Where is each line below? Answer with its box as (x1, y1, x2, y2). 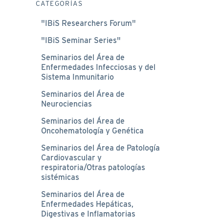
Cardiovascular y (41, 153, 102, 162)
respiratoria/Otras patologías (41, 162, 145, 172)
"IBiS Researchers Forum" (41, 18, 136, 28)
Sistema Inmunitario (41, 72, 114, 82)
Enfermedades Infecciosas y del (41, 62, 155, 72)
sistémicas (41, 172, 79, 182)
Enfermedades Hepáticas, (41, 199, 133, 209)
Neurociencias (41, 99, 92, 109)
